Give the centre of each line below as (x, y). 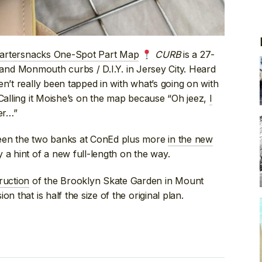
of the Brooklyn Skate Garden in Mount (117, 180)
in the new (190, 139)
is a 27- (198, 55)
